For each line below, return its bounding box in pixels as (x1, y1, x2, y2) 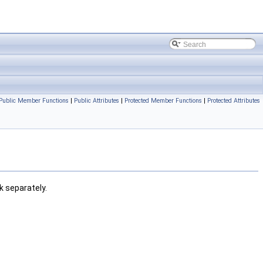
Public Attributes (74, 97, 119, 104)
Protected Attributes (207, 97, 260, 104)
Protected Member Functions (124, 97, 202, 104)
